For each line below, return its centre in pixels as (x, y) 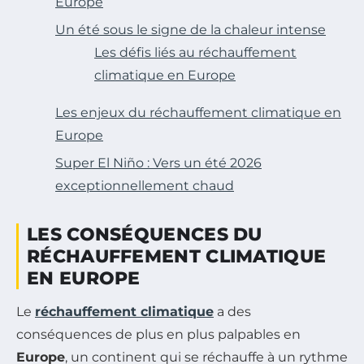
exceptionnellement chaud (145, 186)
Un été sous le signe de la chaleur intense (191, 30)
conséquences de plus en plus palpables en (158, 335)
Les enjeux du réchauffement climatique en (198, 113)
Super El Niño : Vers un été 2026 (158, 163)
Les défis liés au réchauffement (195, 53)
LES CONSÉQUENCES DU (145, 235)
